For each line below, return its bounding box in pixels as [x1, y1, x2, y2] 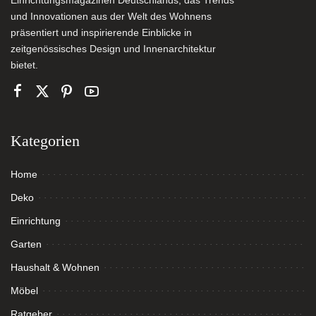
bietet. [11, 60, 38, 71]
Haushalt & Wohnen [11, 262, 99, 273]
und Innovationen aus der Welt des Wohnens [11, 11, 212, 22]
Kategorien [11, 132, 80, 150]
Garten [11, 238, 42, 250]
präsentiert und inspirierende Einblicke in [11, 28, 192, 38]
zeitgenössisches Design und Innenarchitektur [11, 44, 216, 54]
